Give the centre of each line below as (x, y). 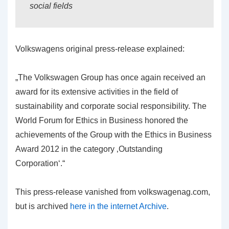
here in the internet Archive (118, 206)
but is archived (43, 206)
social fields (51, 6)
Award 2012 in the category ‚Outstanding (89, 149)
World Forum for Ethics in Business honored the (102, 120)
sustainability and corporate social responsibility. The (111, 106)
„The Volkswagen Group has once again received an (110, 77)
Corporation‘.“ (40, 163)
